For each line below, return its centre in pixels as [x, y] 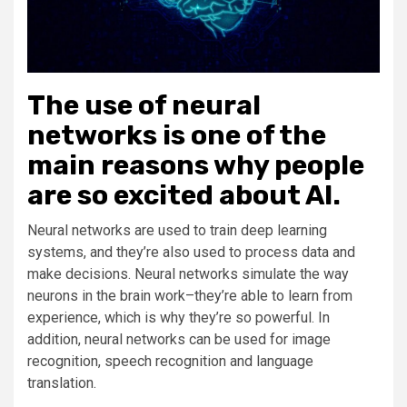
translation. [62, 383]
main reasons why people [196, 166]
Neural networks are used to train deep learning [177, 231]
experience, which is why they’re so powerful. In [179, 318]
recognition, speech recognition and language [170, 362]
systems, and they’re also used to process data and [191, 253]
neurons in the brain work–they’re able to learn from [190, 296]
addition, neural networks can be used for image [179, 340]
